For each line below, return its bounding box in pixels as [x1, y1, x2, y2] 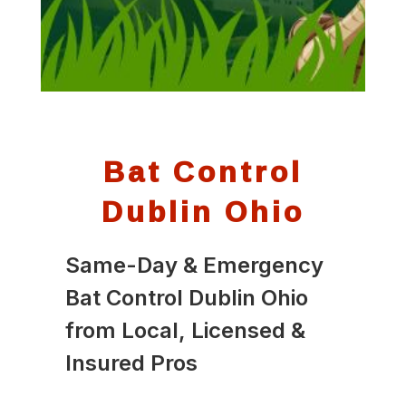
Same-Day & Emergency [64, 251, 324, 278]
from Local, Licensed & [64, 316, 305, 343]
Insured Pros [64, 349, 198, 376]
